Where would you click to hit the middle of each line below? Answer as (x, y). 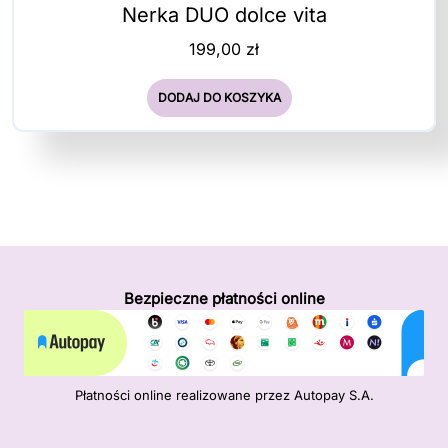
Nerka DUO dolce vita (224, 14)
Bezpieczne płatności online (224, 298)
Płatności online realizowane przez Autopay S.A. (224, 394)
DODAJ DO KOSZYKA (219, 97)
